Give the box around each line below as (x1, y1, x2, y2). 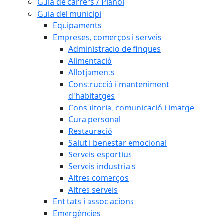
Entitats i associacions (53, 196, 134, 207)
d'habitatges (68, 90, 115, 101)
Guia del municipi (37, 8, 101, 19)
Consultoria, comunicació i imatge (68, 102, 194, 113)
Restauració (68, 126, 112, 136)
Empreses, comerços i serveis (53, 32, 162, 43)
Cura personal (68, 114, 121, 125)
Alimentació (68, 55, 112, 66)
